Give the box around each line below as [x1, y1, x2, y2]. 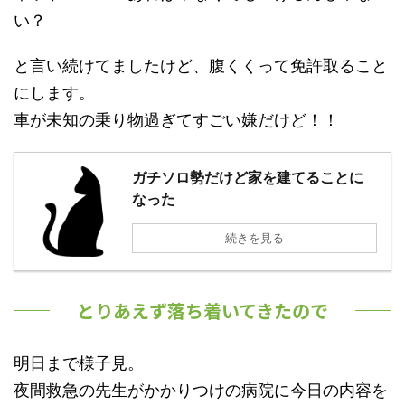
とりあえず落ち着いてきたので [77, 297, 328, 324]
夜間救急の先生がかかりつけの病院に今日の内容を [14, 380, 388, 400]
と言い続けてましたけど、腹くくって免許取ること [14, 55, 388, 75]
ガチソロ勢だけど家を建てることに [132, 167, 363, 186]
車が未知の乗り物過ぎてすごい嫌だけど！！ [14, 109, 339, 129]
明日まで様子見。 [14, 353, 144, 372]
